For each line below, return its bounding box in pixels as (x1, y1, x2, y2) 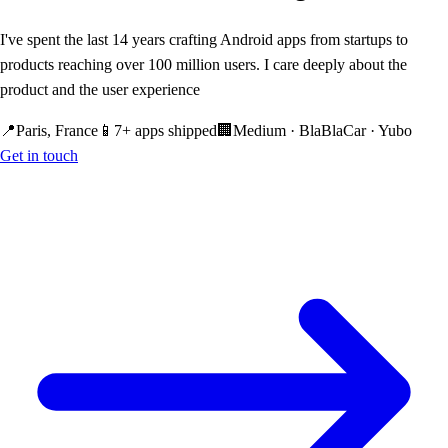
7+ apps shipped (114, 121, 217, 139)
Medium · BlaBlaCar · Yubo (233, 121, 412, 139)
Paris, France (16, 121, 98, 139)
